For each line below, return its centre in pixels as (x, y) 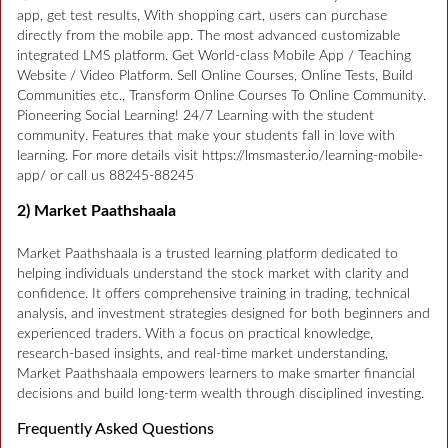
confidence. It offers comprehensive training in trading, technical (213, 293)
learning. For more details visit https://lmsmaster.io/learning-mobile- (220, 155)
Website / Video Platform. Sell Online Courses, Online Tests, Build (215, 75)
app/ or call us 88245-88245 (105, 175)
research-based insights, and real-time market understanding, (202, 353)
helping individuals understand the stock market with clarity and (213, 273)
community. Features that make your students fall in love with (206, 135)
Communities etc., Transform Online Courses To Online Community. (221, 95)
